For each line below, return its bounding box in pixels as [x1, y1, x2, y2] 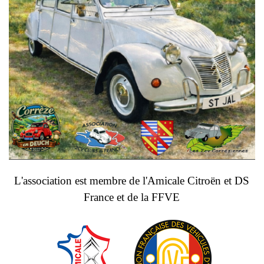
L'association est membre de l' [14, 174, 148, 187]
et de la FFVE [117, 191, 180, 204]
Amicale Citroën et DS [147, 174, 250, 187]
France [84, 191, 114, 204]
